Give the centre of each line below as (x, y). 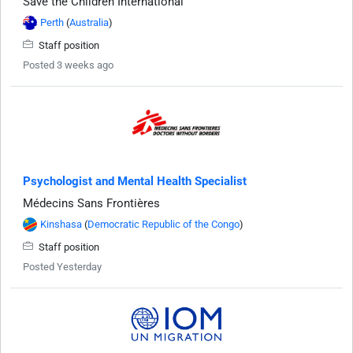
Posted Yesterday (62, 266)
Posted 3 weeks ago (68, 65)
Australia (89, 22)
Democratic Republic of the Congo (163, 224)
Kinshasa (61, 224)
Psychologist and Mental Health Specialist (135, 181)
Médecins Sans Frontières (91, 203)
